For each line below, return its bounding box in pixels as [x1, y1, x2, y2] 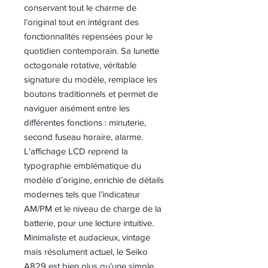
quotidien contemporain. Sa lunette [24, 45, 159, 56]
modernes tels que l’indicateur [24, 189, 140, 200]
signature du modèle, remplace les [24, 74, 157, 85]
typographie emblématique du [24, 160, 141, 171]
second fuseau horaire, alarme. [24, 132, 143, 142]
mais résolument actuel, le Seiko [24, 246, 148, 257]
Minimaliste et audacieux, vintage [24, 232, 150, 243]
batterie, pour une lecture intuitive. [24, 218, 154, 229]
